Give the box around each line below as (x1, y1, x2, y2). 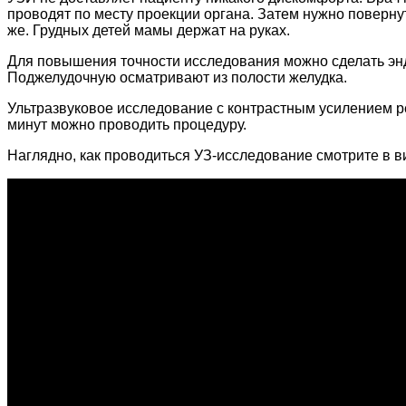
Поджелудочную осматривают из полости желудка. (7, 70, 347, 86)
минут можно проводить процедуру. (7, 117, 246, 133)
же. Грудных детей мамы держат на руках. (7, 23, 290, 39)
